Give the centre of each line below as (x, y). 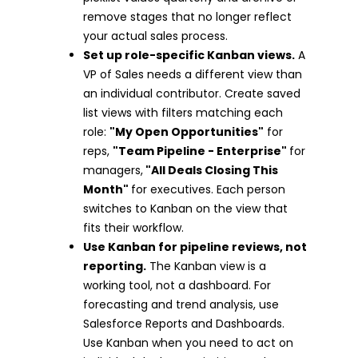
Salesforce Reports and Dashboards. (184, 323)
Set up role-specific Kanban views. (189, 55)
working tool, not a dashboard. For (177, 285)
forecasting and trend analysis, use (181, 304)
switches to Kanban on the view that (185, 208)
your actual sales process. (155, 36)
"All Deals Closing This (211, 170)
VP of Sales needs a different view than (193, 74)
